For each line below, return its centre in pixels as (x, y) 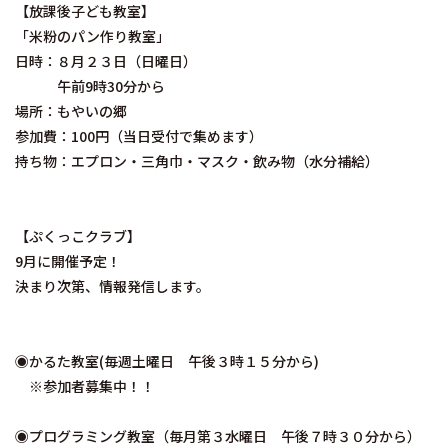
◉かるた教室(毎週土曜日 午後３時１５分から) (174, 361)
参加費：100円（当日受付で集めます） (139, 136)
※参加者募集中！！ (85, 386)
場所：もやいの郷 (71, 111)
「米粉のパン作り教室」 (92, 36)
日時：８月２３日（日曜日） (106, 61)
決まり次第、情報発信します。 (112, 286)
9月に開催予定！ (68, 261)
